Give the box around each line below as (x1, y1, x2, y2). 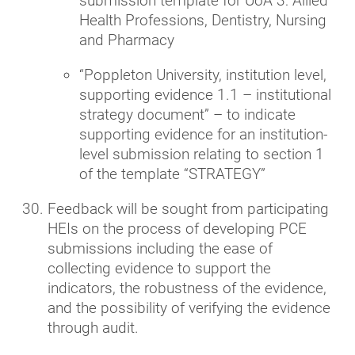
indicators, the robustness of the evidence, (48, 278, 326, 297)
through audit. (48, 318, 139, 337)
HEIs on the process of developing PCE (48, 219, 307, 238)
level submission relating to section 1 (79, 144, 324, 163)
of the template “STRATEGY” (79, 164, 265, 183)
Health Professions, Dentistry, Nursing (79, 10, 326, 29)
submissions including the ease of (48, 239, 273, 258)
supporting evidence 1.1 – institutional (79, 85, 331, 104)
